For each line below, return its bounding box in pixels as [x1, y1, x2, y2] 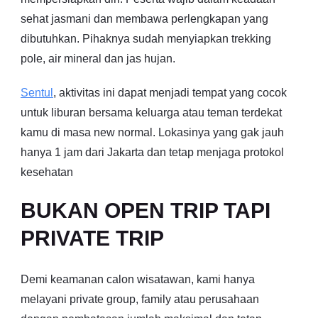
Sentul [21, 87, 53, 99]
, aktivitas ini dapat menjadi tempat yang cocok [53, 87, 287, 99]
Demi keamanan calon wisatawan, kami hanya [21, 273, 255, 285]
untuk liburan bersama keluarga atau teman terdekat [21, 106, 282, 119]
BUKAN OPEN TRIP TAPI [21, 199, 270, 222]
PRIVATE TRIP [21, 226, 164, 250]
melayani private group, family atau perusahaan [21, 293, 259, 305]
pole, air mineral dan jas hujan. [21, 53, 175, 65]
